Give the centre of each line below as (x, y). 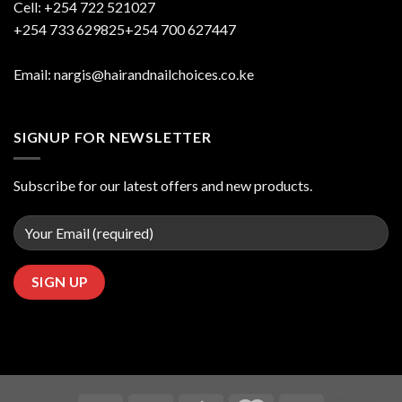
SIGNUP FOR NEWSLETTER (113, 136)
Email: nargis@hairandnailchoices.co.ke (134, 74)
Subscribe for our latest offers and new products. (163, 186)
